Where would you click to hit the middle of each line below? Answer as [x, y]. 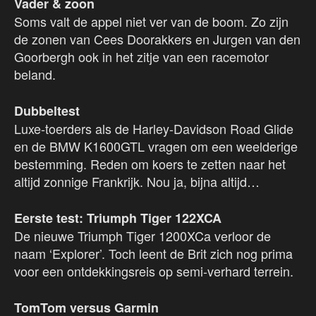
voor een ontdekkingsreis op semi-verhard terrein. [154, 271]
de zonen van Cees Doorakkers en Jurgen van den [157, 39]
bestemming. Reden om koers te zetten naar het [150, 164]
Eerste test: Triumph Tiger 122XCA [118, 218]
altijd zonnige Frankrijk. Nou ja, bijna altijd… [137, 182]
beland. [35, 74]
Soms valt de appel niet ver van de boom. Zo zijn [151, 22]
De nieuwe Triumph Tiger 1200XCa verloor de [142, 236]
